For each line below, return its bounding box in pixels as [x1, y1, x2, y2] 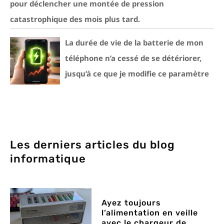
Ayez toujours [101, 198, 161, 207]
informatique [10, 152, 86, 165]
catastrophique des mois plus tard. [10, 14, 140, 24]
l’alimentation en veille [101, 208, 198, 217]
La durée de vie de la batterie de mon [65, 37, 203, 47]
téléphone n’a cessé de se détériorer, [65, 53, 201, 63]
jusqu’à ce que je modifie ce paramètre [65, 68, 209, 78]
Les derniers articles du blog [10, 138, 175, 151]
